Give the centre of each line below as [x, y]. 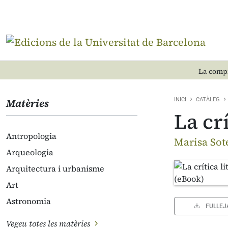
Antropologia [31, 136]
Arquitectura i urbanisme [55, 168]
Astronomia [28, 201]
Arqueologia [30, 152]
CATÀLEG [208, 99]
